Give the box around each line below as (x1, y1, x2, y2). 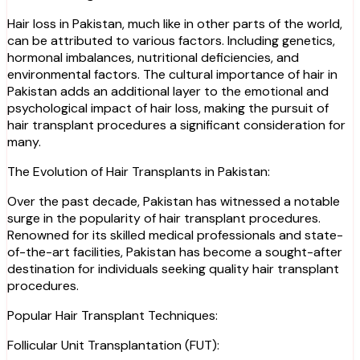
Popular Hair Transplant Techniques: (7, 306, 218, 324)
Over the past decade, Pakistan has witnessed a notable (7, 192, 340, 210)
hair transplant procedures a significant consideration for (7, 116, 346, 133)
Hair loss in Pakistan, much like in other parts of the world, (7, 14, 342, 32)
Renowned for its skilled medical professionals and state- (7, 226, 343, 243)
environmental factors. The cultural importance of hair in (7, 65, 337, 83)
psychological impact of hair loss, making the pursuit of (7, 99, 329, 117)
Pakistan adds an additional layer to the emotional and (7, 82, 329, 100)
